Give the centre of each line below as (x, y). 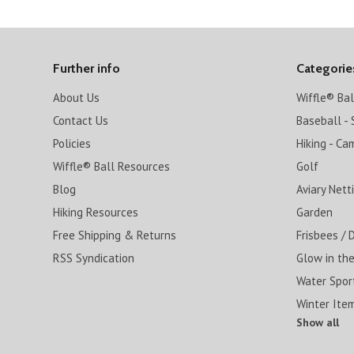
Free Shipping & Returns (115, 235)
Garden (314, 212)
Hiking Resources (96, 212)
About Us (77, 98)
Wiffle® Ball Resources (112, 166)
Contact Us (81, 121)
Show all (317, 322)
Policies (72, 143)
